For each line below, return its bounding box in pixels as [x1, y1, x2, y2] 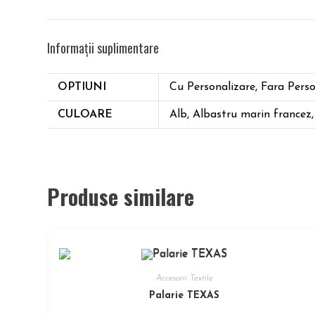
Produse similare [47, 181, 195, 212]
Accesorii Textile [155, 274, 213, 283]
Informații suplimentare [47, 39, 160, 57]
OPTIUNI [58, 82, 107, 93]
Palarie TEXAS [149, 290, 220, 301]
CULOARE [58, 109, 113, 120]
